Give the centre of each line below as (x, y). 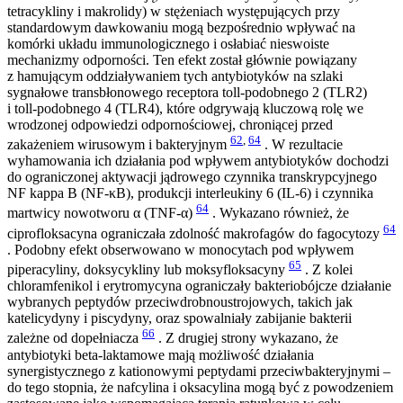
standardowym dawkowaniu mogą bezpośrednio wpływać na (181, 27)
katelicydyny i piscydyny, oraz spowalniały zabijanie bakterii (179, 318)
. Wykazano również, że (279, 213)
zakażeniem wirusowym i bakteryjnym (119, 145)
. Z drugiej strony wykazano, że (246, 338)
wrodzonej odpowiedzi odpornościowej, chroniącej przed (170, 124)
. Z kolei (327, 270)
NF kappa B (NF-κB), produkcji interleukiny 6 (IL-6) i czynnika (190, 193)
